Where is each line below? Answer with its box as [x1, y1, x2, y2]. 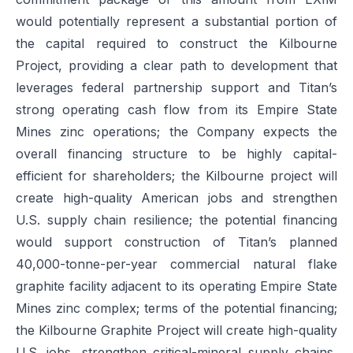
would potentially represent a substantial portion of [16, 13, 337, 29]
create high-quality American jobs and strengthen [16, 190, 337, 206]
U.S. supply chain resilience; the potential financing [16, 212, 337, 228]
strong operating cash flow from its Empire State [16, 102, 337, 117]
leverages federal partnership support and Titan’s [16, 80, 337, 95]
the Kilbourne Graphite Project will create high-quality [16, 322, 337, 338]
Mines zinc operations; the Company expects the [16, 124, 337, 139]
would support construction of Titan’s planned [16, 234, 337, 250]
